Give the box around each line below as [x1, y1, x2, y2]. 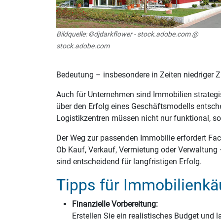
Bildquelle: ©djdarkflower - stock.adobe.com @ [56, 30, 198, 38]
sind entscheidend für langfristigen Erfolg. [56, 157, 202, 166]
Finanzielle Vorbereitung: [72, 199, 158, 209]
